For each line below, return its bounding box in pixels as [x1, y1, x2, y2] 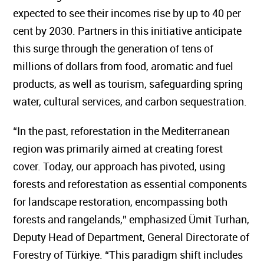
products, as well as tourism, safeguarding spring [21, 77, 252, 91]
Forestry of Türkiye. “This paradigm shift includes [21, 247, 252, 262]
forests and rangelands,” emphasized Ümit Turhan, [21, 212, 258, 226]
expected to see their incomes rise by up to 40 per [21, 6, 250, 20]
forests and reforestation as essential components [21, 177, 256, 191]
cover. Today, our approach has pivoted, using [21, 159, 234, 173]
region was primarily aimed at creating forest [21, 141, 232, 156]
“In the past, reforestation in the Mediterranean [21, 124, 239, 138]
